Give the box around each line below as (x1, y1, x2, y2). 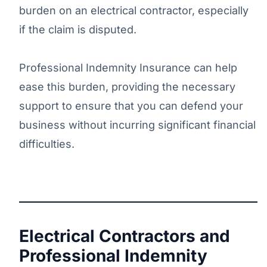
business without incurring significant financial (19, 118, 256, 131)
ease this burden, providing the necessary (19, 80, 235, 93)
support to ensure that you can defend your (19, 99, 243, 112)
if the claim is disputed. (19, 23, 136, 36)
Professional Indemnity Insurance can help (19, 61, 237, 74)
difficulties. (19, 137, 74, 150)
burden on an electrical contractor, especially (19, 4, 249, 17)
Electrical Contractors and (19, 225, 230, 246)
